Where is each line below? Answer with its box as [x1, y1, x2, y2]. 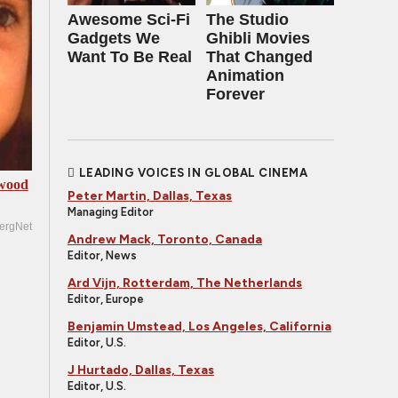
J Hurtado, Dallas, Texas [68, 362, 214, 378]
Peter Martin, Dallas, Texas [68, 188, 232, 203]
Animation [206, 67, 284, 84]
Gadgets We [68, 29, 160, 47]
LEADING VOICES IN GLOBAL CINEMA [78, 166, 307, 179]
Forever [206, 85, 265, 103]
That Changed [206, 48, 313, 66]
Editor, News [68, 249, 137, 262]
